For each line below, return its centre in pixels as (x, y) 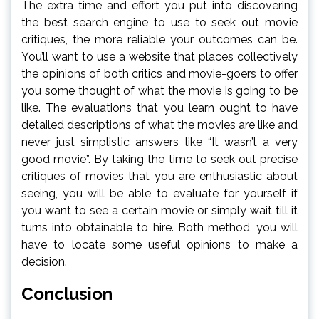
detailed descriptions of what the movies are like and (159, 125)
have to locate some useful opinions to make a (159, 244)
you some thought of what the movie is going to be (159, 90)
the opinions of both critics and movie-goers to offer (159, 73)
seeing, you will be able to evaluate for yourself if (159, 193)
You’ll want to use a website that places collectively (159, 56)
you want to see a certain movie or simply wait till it (159, 210)
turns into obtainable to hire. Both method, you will (159, 227)
